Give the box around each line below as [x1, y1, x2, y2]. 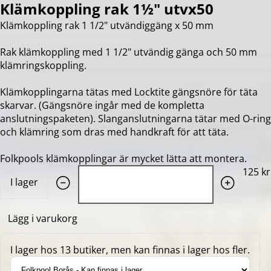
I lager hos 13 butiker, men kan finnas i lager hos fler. [10, 243, 250, 256]
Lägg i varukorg [7, 211, 77, 225]
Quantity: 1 [48, 165, 97, 178]
